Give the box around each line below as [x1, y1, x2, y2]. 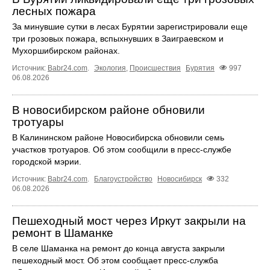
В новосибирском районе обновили [12, 104, 205, 117]
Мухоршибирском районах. [12, 45, 120, 55]
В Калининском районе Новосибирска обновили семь [12, 133, 224, 143]
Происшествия [130, 64, 181, 73]
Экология [94, 64, 126, 73]
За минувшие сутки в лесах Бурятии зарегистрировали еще [12, 21, 248, 31]
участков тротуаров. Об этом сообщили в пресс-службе [12, 145, 231, 155]
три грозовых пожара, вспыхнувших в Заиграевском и [12, 33, 224, 43]
